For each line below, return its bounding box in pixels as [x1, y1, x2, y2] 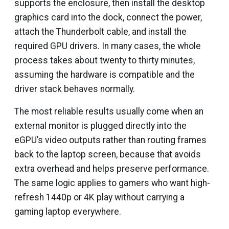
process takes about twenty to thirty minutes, [14, 55, 195, 65]
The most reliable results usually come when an [14, 106, 203, 117]
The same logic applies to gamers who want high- [14, 178, 210, 188]
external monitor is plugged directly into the [14, 121, 187, 131]
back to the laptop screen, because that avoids [14, 149, 201, 159]
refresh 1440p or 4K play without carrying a [14, 192, 185, 202]
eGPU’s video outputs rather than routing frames [14, 135, 207, 145]
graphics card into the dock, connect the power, [14, 12, 202, 22]
